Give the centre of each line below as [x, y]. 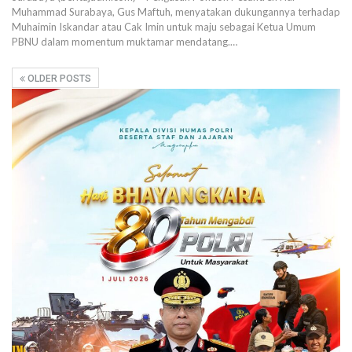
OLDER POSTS [58, 78]
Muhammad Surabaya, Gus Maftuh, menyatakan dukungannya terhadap [176, 11]
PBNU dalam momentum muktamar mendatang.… [125, 41]
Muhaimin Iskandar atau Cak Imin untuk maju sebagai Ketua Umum [164, 26]
